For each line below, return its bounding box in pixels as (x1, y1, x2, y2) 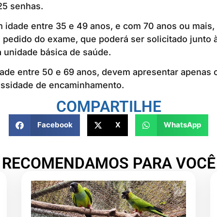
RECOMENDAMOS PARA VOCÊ (1, 154, 216, 172)
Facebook (37, 120, 73, 130)
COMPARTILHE (56, 97, 161, 116)
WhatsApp (163, 120, 201, 130)
